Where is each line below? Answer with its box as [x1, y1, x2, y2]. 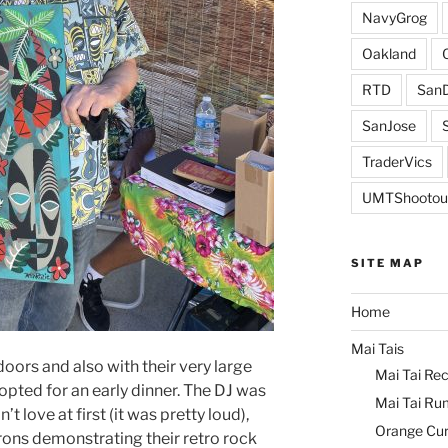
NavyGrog [361, 9, 427, 27]
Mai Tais [350, 340, 404, 358]
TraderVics [361, 153, 432, 171]
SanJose [361, 117, 416, 135]
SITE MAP [350, 256, 424, 271]
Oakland [361, 45, 416, 63]
